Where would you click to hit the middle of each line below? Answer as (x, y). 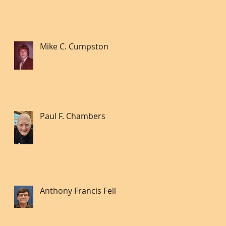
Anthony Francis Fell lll (82, 190)
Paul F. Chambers (73, 116)
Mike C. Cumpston (74, 46)
